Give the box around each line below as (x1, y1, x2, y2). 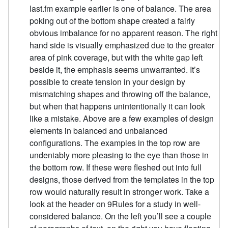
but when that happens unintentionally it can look (30, 100, 206, 112)
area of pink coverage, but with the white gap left (30, 51, 203, 64)
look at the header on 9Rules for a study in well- (30, 198, 201, 210)
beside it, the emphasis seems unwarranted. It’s (30, 64, 201, 76)
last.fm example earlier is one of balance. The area (30, 3, 212, 15)
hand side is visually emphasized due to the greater (30, 39, 215, 51)
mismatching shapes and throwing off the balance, (30, 88, 211, 100)
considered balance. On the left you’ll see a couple (30, 210, 212, 222)
